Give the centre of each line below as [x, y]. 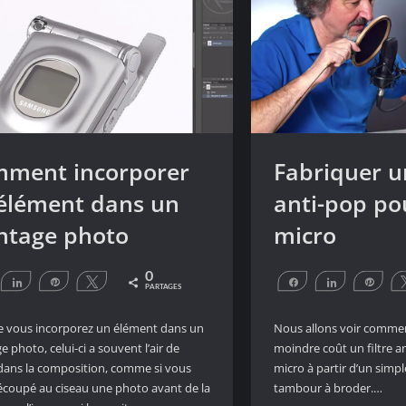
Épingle [85, 281]
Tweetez [125, 281]
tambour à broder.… [329, 388]
